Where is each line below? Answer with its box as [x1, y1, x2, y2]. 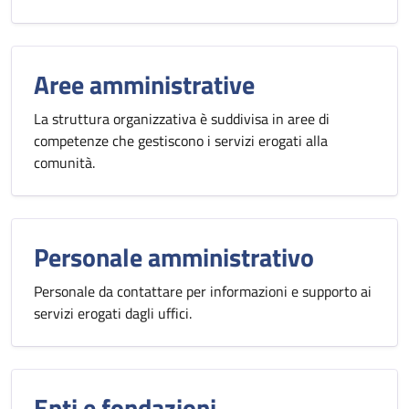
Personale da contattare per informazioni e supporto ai [34, 280, 372, 302]
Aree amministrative [34, 65, 255, 104]
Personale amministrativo [34, 237, 314, 277]
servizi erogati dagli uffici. [34, 302, 192, 324]
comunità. [34, 152, 95, 173]
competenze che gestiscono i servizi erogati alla [34, 130, 328, 152]
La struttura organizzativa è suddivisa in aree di [34, 108, 330, 130]
